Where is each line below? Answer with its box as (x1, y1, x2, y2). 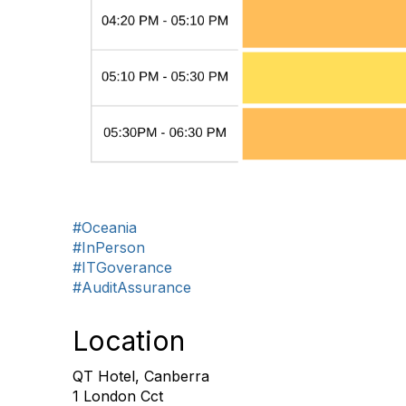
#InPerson (72, 238, 145, 257)
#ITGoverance (72, 258, 172, 277)
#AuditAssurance (72, 278, 191, 297)
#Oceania (72, 218, 137, 237)
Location (72, 324, 185, 358)
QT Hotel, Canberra (72, 367, 209, 386)
